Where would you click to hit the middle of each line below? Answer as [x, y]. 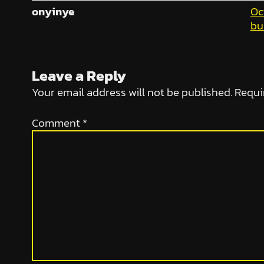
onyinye [53, 11]
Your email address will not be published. [132, 92]
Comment [57, 123]
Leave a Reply [79, 75]
